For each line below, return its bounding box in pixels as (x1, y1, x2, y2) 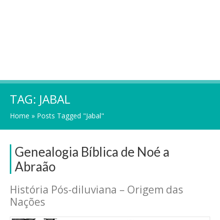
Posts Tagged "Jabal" (37, 111, 104, 120)
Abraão (15, 159, 55, 174)
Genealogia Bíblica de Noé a (15, 144, 169, 160)
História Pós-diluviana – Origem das (10, 183, 183, 196)
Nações (10, 195, 45, 209)
